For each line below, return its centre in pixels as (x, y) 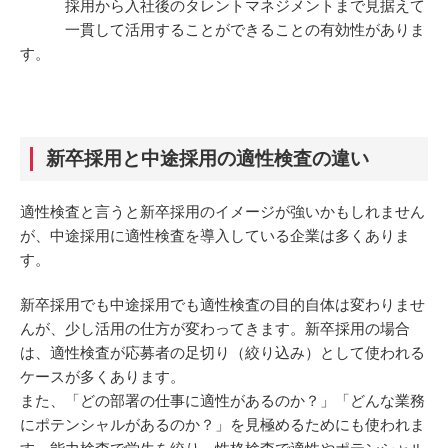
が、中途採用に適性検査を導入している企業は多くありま (215, 236)
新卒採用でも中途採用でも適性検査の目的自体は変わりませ (222, 305)
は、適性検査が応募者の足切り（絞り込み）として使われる (222, 353)
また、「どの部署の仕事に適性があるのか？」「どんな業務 (222, 401)
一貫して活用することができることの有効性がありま (222, 29)
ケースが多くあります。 (102, 377)
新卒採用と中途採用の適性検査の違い (207, 159)
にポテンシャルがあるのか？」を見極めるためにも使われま (222, 425)
